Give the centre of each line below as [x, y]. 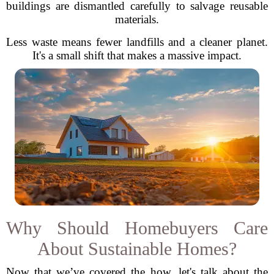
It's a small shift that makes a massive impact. [137, 55]
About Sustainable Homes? [137, 249]
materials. [137, 19]
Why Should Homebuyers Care [137, 228]
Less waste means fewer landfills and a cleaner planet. [137, 42]
